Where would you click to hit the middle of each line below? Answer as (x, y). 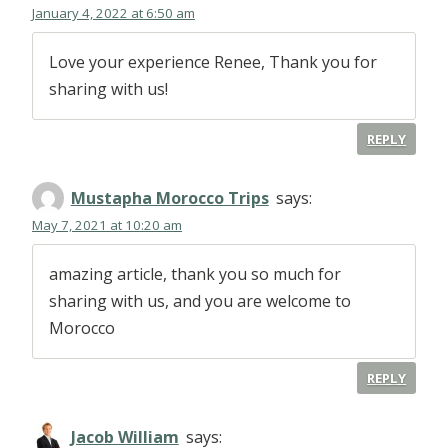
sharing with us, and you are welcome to (200, 301)
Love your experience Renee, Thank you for (213, 62)
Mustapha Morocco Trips (169, 197)
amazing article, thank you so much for (195, 274)
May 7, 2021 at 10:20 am (107, 225)
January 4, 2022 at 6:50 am (113, 13)
